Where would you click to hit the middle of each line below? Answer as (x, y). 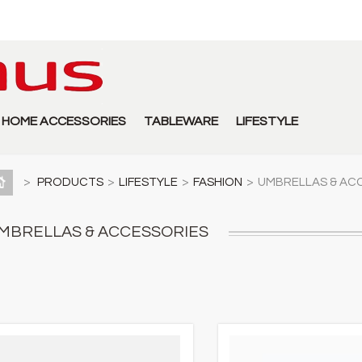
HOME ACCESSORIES (64, 121)
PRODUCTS (70, 182)
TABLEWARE (181, 121)
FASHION (217, 182)
